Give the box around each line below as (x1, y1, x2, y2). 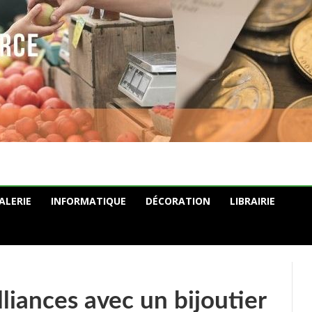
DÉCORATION (146, 194, 210, 208)
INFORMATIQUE (51, 194, 126, 208)
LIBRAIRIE (230, 194, 275, 208)
